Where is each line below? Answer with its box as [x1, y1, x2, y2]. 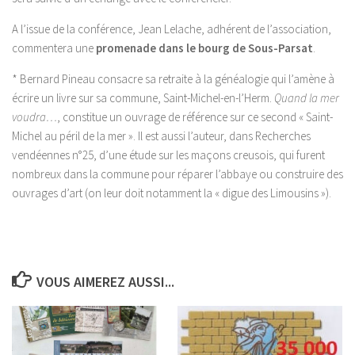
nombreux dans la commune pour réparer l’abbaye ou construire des [12, 166, 343, 181]
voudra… [12, 109, 57, 124]
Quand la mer [274, 90, 339, 105]
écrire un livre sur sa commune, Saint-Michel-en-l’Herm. [12, 90, 274, 105]
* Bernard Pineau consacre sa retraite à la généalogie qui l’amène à [12, 71, 334, 86]
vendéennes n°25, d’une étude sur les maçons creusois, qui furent [12, 147, 325, 162]
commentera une [12, 40, 96, 55]
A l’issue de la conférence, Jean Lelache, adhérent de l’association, [12, 21, 331, 36]
